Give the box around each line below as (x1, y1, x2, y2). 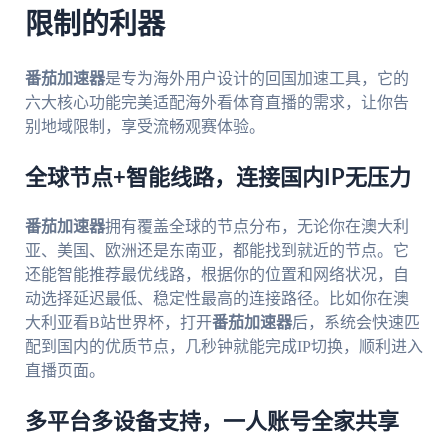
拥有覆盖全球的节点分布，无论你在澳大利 (104, 218, 409, 236)
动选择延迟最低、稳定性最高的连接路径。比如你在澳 (24, 290, 409, 308)
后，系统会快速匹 (291, 314, 420, 332)
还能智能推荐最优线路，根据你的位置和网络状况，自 (24, 266, 409, 284)
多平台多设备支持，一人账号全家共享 (24, 411, 399, 434)
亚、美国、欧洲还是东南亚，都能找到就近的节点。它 (24, 242, 409, 260)
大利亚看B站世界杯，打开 (24, 314, 212, 332)
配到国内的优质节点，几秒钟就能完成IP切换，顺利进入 (24, 338, 423, 356)
